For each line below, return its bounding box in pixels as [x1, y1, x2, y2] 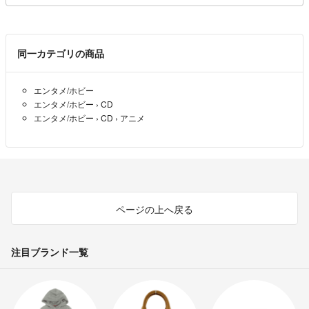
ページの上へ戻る [116, 201, 193, 216]
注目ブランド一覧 [11, 244, 88, 259]
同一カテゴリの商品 [17, 46, 104, 60]
